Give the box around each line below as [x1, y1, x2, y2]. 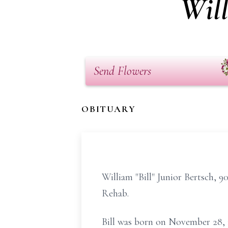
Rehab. [102, 187, 129, 199]
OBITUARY [81, 103, 136, 115]
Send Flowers [94, 64, 151, 78]
